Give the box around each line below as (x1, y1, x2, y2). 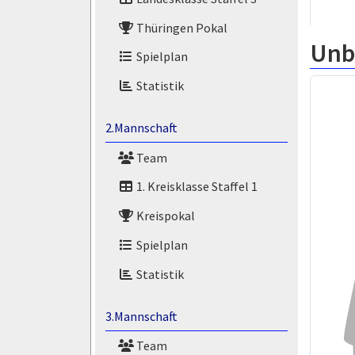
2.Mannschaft (105, 119, 177, 136)
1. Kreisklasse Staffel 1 (133, 178, 258, 195)
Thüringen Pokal (133, 19, 227, 36)
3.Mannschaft (105, 307, 177, 324)
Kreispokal (133, 208, 195, 224)
